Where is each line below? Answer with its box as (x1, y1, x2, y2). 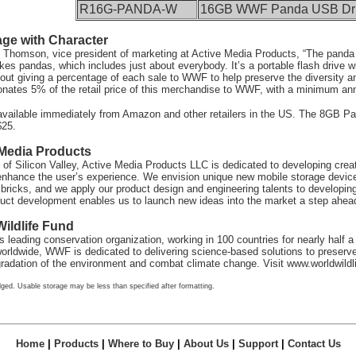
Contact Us (287, 338, 341, 350)
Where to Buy (107, 338, 174, 350)
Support (238, 338, 278, 350)
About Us (183, 338, 229, 350)
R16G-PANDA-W (79, 2, 177, 17)
